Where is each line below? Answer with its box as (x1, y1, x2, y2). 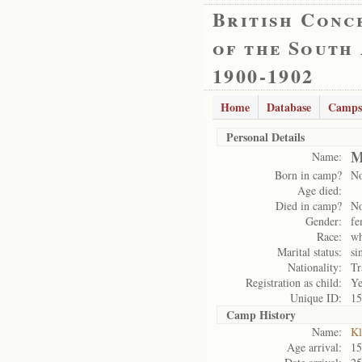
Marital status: (277, 244, 342, 259)
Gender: (305, 213, 342, 229)
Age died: (297, 183, 342, 198)
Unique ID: (290, 290, 342, 305)
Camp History (226, 306, 296, 323)
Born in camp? (275, 167, 342, 183)
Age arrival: (287, 339, 342, 355)
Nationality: (288, 259, 342, 275)
